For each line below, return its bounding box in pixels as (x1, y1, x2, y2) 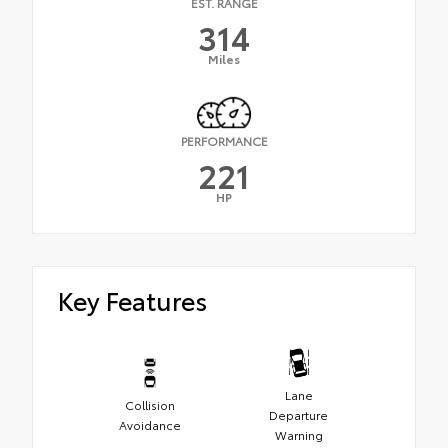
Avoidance (118, 415, 181, 433)
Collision (124, 395, 175, 413)
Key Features (58, 282, 207, 318)
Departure (269, 405, 328, 423)
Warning (274, 425, 323, 443)
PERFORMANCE (180, 132, 268, 150)
